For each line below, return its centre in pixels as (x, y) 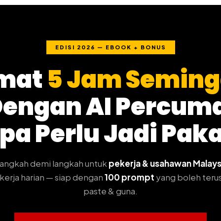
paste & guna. (110, 191)
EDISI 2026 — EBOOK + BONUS (110, 47)
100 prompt (129, 177)
